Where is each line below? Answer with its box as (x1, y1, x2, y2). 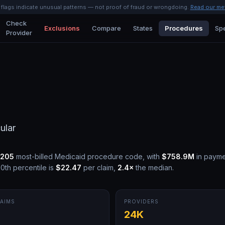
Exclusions (44, 24, 80, 32)
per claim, (81, 163, 116, 172)
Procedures (164, 24, 203, 32)
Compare (91, 24, 121, 32)
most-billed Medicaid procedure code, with (14, 152, 162, 161)
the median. (134, 163, 174, 172)
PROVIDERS (124, 198, 159, 204)
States (133, 24, 153, 32)
